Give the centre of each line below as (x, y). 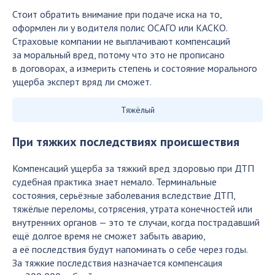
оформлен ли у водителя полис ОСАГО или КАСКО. (120, 28)
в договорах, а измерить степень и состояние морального (135, 68)
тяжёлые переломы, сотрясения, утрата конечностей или (132, 209)
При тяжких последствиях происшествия (126, 142)
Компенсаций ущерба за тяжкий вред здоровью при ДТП (133, 168)
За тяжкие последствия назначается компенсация (117, 263)
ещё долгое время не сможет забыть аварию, (109, 236)
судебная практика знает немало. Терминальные (114, 182)
